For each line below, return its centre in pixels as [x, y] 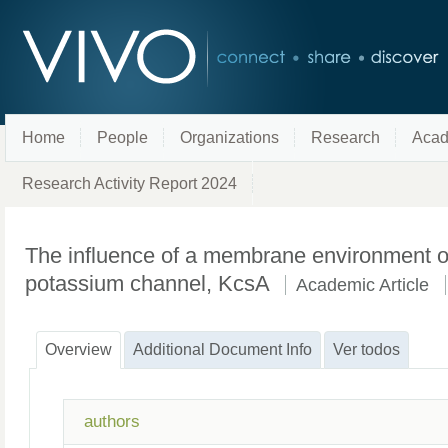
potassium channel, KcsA [150, 283]
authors [112, 421]
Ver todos [366, 349]
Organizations [229, 137]
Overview [78, 349]
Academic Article [362, 285]
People [122, 137]
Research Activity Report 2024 [129, 183]
